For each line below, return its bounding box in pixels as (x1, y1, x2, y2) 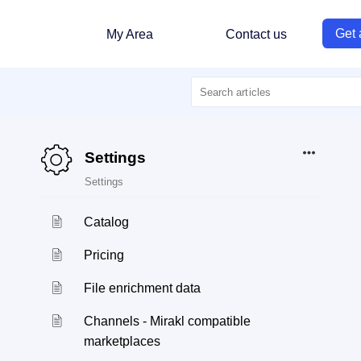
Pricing (84, 248, 125, 262)
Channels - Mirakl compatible (84, 314, 251, 328)
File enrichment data (84, 281, 201, 295)
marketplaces (84, 334, 161, 348)
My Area (106, 27, 154, 41)
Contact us (225, 27, 287, 41)
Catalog (84, 215, 130, 229)
